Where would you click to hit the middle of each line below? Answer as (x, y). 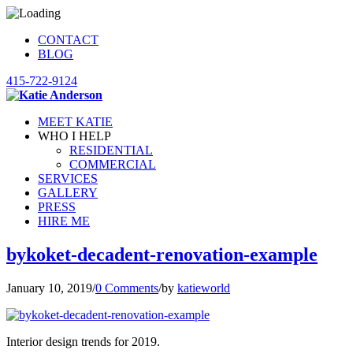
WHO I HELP (74, 136)
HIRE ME (64, 221)
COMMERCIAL (113, 164)
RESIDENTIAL (111, 150)
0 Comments (127, 288)
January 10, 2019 (49, 288)
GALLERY (68, 193)
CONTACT (68, 40)
